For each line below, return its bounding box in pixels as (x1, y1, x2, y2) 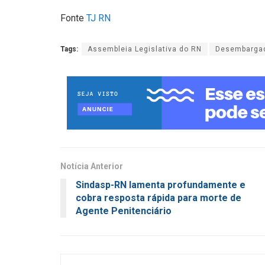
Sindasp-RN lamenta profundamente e (76, 179, 245, 191)
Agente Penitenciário (76, 205, 172, 217)
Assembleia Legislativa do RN (88, 45, 202, 54)
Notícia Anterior (60, 161, 123, 172)
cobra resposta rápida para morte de (76, 192, 241, 204)
